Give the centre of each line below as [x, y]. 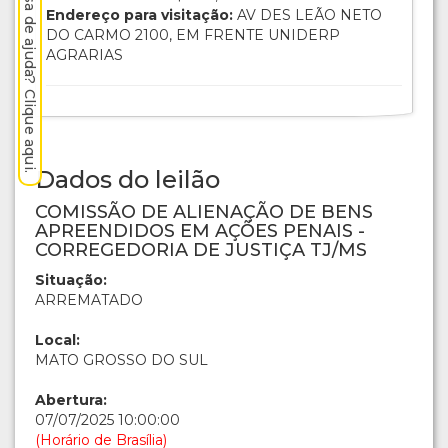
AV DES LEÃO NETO [307, 15]
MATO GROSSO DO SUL [121, 360]
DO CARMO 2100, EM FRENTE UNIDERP [193, 35]
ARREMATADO [89, 300]
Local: [57, 340]
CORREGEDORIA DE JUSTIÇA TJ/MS [201, 250]
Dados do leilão [127, 180]
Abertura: [71, 400]
